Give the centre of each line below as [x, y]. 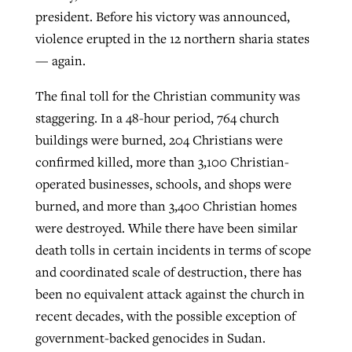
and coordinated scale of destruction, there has [168, 272]
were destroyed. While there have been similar [166, 228]
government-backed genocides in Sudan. [150, 338]
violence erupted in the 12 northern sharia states [172, 38]
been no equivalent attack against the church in [170, 294]
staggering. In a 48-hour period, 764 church [157, 118]
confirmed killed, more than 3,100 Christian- [162, 162]
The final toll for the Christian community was [167, 96]
